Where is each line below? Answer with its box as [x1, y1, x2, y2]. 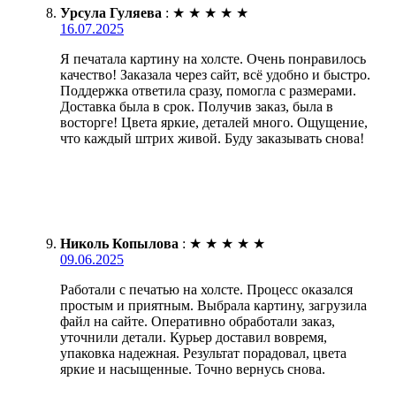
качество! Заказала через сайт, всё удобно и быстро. [60, 66, 370, 82]
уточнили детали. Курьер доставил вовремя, [60, 329, 327, 345]
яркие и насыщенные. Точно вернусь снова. [60, 361, 325, 377]
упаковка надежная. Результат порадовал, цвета [60, 345, 346, 361]
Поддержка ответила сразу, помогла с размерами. [60, 82, 356, 98]
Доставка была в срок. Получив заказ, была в [60, 98, 333, 114]
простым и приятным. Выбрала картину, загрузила [60, 297, 367, 313]
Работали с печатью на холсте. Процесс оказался [60, 281, 353, 297]
